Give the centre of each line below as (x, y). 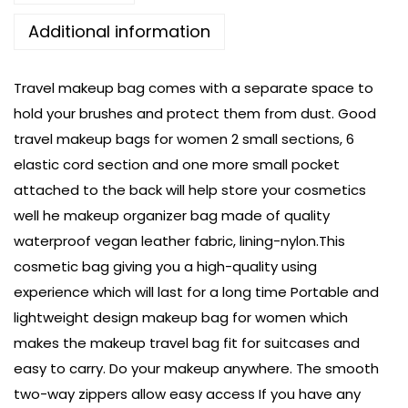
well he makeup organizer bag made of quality (172, 216)
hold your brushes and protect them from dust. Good (195, 114)
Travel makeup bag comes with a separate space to (194, 88)
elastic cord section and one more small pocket (177, 165)
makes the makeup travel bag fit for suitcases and (187, 343)
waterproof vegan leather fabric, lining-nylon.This (179, 241)
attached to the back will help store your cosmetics (190, 190)
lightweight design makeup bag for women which (181, 318)
